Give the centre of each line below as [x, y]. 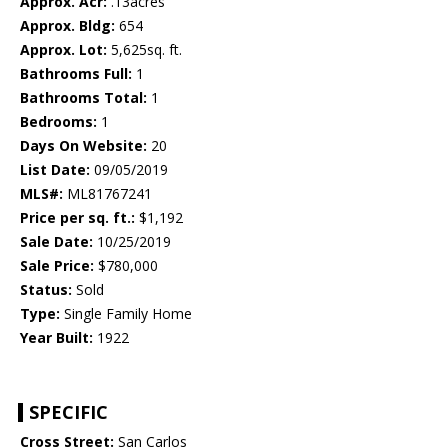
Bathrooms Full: [76, 74]
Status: [46, 290]
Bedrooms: [58, 122]
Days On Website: [83, 146]
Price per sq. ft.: [77, 218]
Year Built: [56, 338]
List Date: [55, 170]
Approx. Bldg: [67, 26]
